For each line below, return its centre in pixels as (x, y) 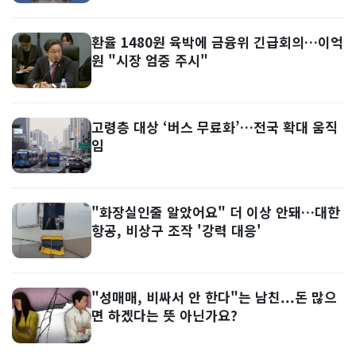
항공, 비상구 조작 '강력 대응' (176, 230)
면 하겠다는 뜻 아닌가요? (164, 315)
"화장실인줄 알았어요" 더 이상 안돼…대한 (216, 212)
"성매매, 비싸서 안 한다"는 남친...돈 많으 (214, 297)
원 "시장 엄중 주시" (150, 60)
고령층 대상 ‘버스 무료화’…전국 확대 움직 (215, 127)
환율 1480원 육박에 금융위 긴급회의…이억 (217, 42)
